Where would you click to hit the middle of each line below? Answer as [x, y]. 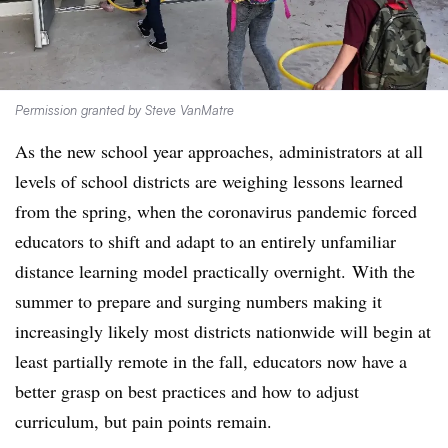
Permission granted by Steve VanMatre [124, 110]
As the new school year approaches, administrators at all [219, 151]
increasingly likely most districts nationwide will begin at [223, 331]
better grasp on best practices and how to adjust [187, 391]
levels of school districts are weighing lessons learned [209, 181]
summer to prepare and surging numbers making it [198, 301]
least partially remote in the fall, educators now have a [211, 361]
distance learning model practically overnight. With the [215, 271]
